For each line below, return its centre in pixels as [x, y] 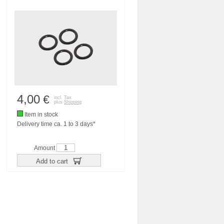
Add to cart [53, 161]
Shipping [73, 102]
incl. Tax [63, 97]
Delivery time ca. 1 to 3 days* [56, 124]
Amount [45, 148]
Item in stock [40, 114]
